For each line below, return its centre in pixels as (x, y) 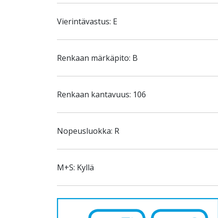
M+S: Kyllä (75, 167)
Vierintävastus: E (87, 21)
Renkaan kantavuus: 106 (101, 94)
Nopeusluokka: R (88, 131)
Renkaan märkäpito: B (97, 58)
